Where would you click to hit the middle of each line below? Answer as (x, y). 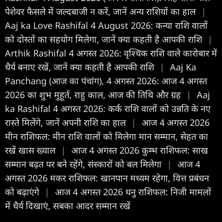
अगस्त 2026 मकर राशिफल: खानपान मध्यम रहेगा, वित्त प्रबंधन (107, 178)
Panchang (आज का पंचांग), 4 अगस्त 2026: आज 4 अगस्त (106, 81)
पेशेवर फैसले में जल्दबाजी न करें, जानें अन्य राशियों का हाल (102, 11)
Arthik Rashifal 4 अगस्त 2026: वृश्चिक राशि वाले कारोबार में (111, 53)
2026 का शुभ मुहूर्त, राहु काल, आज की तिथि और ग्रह (94, 94)
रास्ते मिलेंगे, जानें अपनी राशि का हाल (67, 122)
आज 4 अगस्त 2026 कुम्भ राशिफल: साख (140, 150)
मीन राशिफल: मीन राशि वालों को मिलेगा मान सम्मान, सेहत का (107, 136)
